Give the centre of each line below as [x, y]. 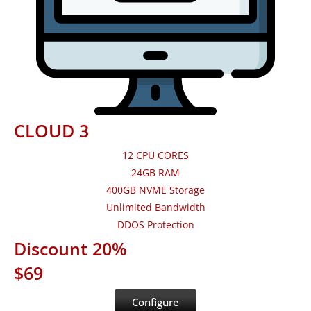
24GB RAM [155, 173]
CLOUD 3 [51, 131]
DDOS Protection [155, 225]
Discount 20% [70, 249]
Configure [155, 302]
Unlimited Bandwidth [155, 208]
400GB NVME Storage [155, 190]
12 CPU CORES [155, 155]
